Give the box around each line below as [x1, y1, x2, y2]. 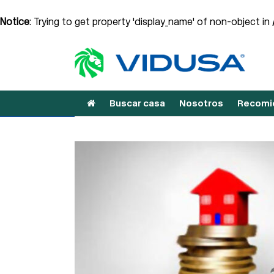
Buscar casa [109, 98, 165, 109]
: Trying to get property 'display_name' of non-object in [29, 16, 272, 28]
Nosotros [179, 98, 223, 109]
